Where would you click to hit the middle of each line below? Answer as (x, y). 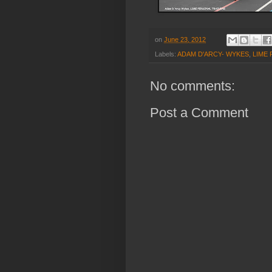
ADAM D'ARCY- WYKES (213, 54)
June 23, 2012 (185, 39)
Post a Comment (199, 113)
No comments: (192, 86)
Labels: (166, 54)
